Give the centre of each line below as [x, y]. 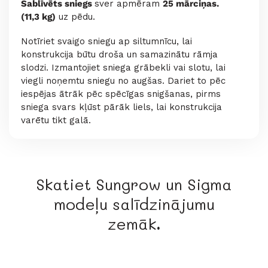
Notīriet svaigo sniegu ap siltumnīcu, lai [106, 42]
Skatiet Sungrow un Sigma [134, 185]
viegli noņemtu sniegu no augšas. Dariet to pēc [123, 81]
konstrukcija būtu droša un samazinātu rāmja [119, 55]
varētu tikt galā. [56, 121]
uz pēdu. [75, 16]
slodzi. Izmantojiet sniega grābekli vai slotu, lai [123, 68]
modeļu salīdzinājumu [134, 204]
